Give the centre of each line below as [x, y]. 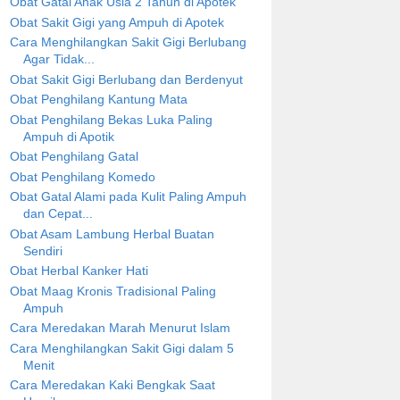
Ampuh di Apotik [68, 136]
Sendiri [42, 250]
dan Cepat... [58, 214]
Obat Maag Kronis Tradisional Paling [112, 291]
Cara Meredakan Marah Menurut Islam [120, 328]
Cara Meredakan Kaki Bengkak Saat [112, 385]
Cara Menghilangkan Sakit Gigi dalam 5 [121, 348]
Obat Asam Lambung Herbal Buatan [112, 233]
